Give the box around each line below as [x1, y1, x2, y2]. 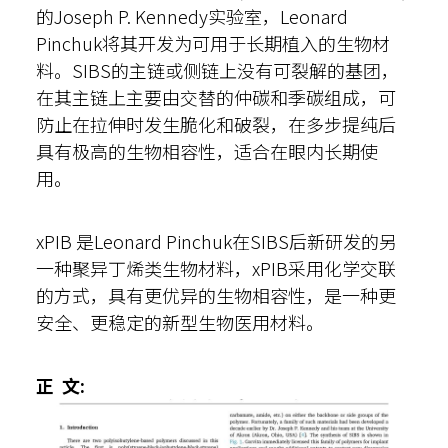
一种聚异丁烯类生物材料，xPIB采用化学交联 [36, 255, 396, 281]
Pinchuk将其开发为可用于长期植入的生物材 [36, 30, 390, 56]
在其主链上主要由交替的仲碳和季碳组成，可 [36, 84, 396, 110]
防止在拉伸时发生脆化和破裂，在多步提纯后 [36, 111, 396, 137]
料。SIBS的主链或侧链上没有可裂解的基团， [36, 57, 399, 83]
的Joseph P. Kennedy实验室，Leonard [36, 3, 348, 29]
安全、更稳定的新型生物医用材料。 [36, 309, 324, 335]
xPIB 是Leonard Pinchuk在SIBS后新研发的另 [36, 228, 397, 254]
